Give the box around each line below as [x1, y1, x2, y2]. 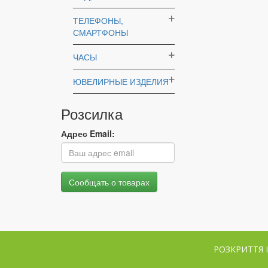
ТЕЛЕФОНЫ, [73, 14, 123, 26]
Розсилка [61, 103, 123, 124]
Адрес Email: [61, 127, 115, 139]
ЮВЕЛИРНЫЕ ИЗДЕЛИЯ [73, 75, 169, 87]
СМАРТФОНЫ [73, 26, 128, 38]
